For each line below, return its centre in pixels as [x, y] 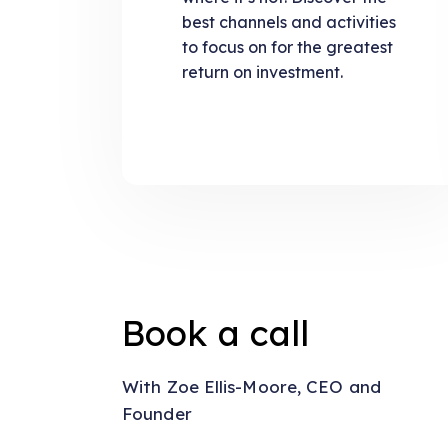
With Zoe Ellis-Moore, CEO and [251, 386]
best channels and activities [289, 22]
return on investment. [262, 72]
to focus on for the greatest [287, 47]
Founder [157, 413]
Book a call [216, 333]
